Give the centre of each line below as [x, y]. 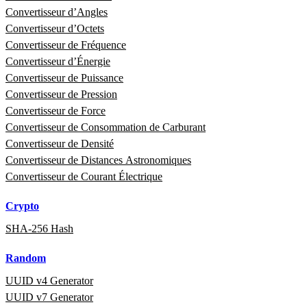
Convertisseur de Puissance [64, 78]
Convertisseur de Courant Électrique [84, 177]
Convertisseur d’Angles [57, 12]
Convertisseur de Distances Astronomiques [98, 160]
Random [26, 258]
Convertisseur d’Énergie [58, 62]
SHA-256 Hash [39, 229]
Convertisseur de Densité [60, 144]
